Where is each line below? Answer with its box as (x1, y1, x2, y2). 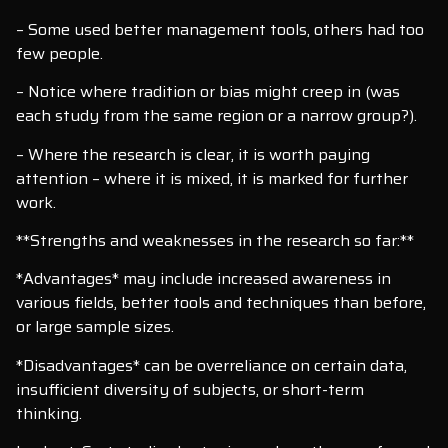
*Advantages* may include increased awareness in (16, 266, 391, 292)
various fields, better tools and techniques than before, (16, 290, 426, 316)
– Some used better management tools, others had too (16, 16, 424, 42)
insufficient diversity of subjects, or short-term (16, 376, 364, 402)
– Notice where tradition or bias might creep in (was (16, 79, 400, 105)
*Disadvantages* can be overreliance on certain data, (16, 352, 407, 378)
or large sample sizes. (16, 314, 174, 340)
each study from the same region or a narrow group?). (16, 103, 417, 129)
